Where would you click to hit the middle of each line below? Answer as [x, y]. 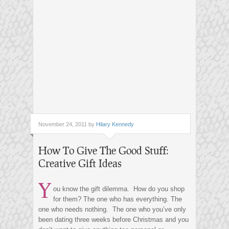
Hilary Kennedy [115, 124]
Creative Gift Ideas [80, 163]
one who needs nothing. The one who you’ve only [112, 210]
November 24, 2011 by [67, 124]
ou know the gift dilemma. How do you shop [119, 189]
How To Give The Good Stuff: [104, 151]
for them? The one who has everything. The [118, 199]
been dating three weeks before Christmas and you [113, 220]
